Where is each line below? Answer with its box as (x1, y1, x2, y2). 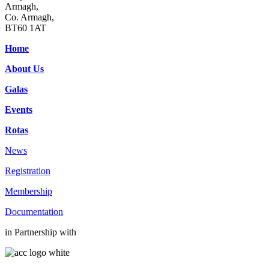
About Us (5, 64, 44, 74)
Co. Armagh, (5, 12, 54, 23)
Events (5, 104, 32, 115)
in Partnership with (5, 227, 76, 238)
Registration (5, 166, 50, 177)
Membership (5, 186, 52, 197)
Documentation (5, 207, 63, 217)
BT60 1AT (5, 23, 46, 34)
